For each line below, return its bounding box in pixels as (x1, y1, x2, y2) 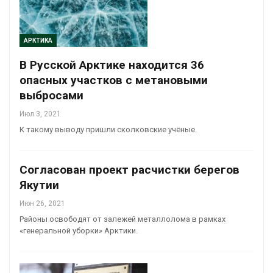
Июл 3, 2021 (19, 109, 61, 118)
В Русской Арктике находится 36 (19, 57, 204, 72)
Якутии (19, 177, 59, 192)
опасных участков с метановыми (19, 73, 208, 87)
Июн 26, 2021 (19, 199, 65, 208)
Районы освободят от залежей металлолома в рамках (19, 214, 225, 224)
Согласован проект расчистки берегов (19, 162, 239, 177)
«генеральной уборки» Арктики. (19, 225, 138, 235)
